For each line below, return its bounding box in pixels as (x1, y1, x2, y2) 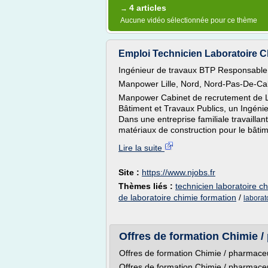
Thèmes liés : (118, 181, 175, 191)
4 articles (129, 3, 166, 13)
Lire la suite (118, 143, 165, 153)
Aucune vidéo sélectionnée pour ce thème (120, 16, 257, 25)
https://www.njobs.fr (142, 167, 215, 177)
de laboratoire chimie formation (118, 193, 236, 202)
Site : (118, 167, 142, 177)
